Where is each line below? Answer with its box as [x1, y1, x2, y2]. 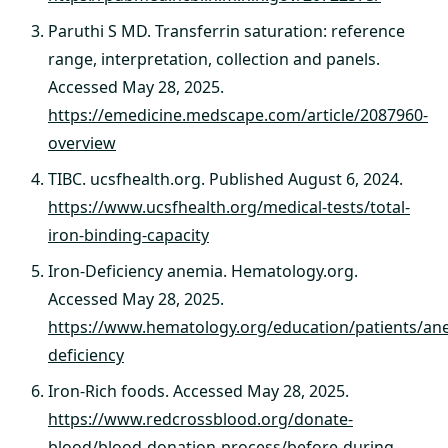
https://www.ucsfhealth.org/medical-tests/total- [48, 195, 410, 218]
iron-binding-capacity [48, 223, 209, 246]
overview [48, 131, 116, 154]
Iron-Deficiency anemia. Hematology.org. [48, 259, 358, 282]
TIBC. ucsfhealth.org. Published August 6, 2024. [48, 167, 403, 190]
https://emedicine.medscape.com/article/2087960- [48, 103, 428, 126]
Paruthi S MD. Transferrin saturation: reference [48, 19, 405, 42]
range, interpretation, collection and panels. [48, 47, 380, 70]
